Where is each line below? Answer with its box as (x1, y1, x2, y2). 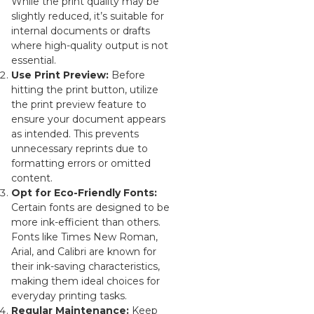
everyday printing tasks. (11, 289, 128, 302)
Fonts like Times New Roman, (11, 231, 158, 243)
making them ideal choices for (11, 275, 161, 287)
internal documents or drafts (11, 25, 151, 37)
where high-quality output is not (11, 39, 169, 52)
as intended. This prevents (11, 128, 139, 140)
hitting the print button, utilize (11, 83, 159, 96)
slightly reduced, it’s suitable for (11, 10, 165, 22)
